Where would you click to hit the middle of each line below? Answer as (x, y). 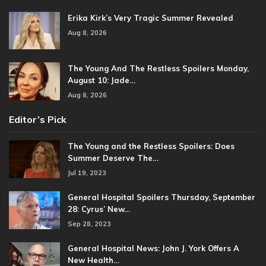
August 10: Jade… (102, 80)
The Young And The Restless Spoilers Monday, (158, 69)
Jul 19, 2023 (87, 172)
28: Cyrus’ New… (99, 209)
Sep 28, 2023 (89, 224)
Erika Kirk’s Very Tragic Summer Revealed (151, 18)
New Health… (94, 260)
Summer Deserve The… (113, 158)
